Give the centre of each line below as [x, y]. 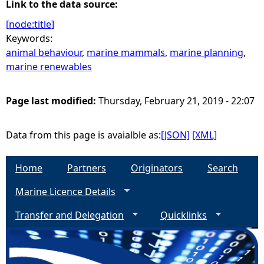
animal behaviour [44, 52]
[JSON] [175, 135]
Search [223, 168]
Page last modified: [52, 101]
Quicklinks [184, 215]
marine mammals [126, 52]
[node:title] [30, 24]
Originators [157, 168]
